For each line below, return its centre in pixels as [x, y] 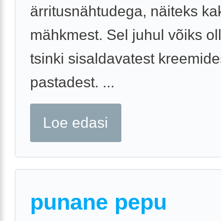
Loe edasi [76, 122]
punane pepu [98, 202]
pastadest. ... [72, 82]
